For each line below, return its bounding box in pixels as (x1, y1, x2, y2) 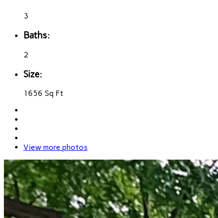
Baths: (23, 30, 50, 41)
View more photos (23, 143, 88, 152)
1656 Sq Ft (23, 89, 63, 98)
